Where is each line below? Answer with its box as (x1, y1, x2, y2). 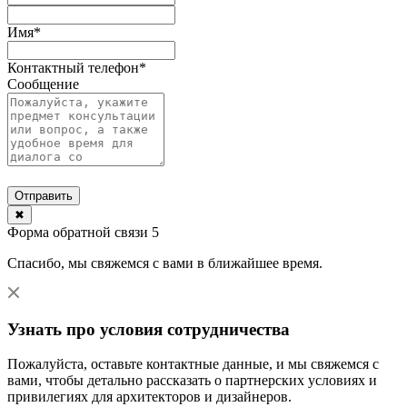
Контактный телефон (7, 59, 139, 75)
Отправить (15, 188, 73, 203)
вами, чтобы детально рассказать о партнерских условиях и (7, 372, 377, 389)
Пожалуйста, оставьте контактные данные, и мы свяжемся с (7, 356, 379, 372)
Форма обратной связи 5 (7, 223, 159, 240)
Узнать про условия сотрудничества (7, 319, 290, 339)
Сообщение (7, 75, 79, 92)
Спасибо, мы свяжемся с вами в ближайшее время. (7, 254, 323, 271)
